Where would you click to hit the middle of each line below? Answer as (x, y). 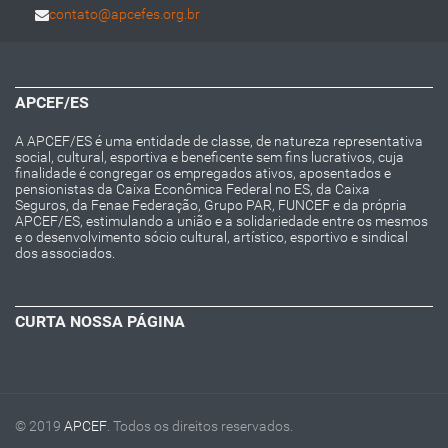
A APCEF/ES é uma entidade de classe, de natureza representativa (219, 141)
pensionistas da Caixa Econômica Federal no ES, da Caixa (192, 189)
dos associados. (65, 253)
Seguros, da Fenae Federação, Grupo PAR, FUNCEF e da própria (211, 205)
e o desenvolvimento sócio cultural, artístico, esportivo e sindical (211, 237)
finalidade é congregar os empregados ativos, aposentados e (203, 173)
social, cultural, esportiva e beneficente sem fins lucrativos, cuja (209, 157)
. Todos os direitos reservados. (200, 426)
